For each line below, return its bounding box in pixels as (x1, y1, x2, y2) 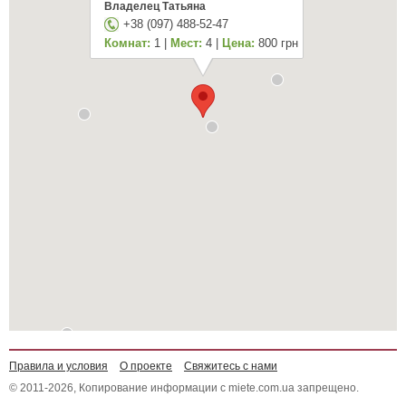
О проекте (120, 360, 172, 372)
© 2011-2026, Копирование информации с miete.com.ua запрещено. (9, 382, 359, 394)
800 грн (255, 35, 299, 50)
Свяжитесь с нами (184, 360, 277, 372)
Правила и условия (9, 360, 108, 372)
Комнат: (104, 35, 151, 50)
